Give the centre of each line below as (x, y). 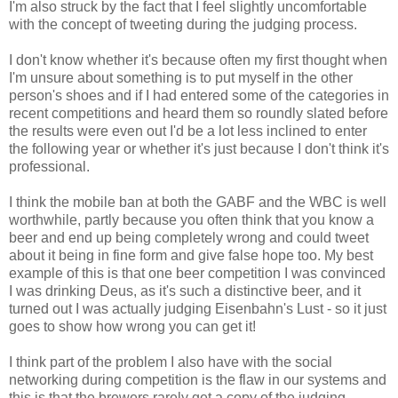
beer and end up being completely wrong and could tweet (189, 237)
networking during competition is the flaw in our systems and (198, 379)
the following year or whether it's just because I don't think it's (199, 148)
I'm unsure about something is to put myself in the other (181, 77)
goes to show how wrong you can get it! (132, 326)
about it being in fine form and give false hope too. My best (191, 255)
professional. (49, 166)
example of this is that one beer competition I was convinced (197, 273)
